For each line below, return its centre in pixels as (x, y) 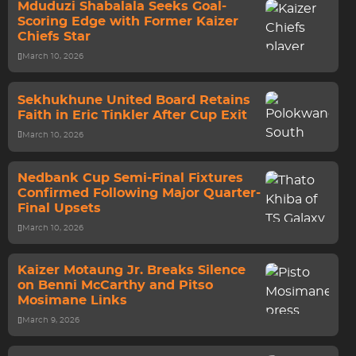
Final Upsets (59, 208)
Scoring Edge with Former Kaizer (128, 21)
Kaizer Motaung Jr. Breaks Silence (132, 270)
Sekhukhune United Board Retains (134, 100)
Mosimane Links (72, 300)
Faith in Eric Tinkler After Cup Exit (132, 115)
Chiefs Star (54, 37)
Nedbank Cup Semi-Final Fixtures (130, 178)
